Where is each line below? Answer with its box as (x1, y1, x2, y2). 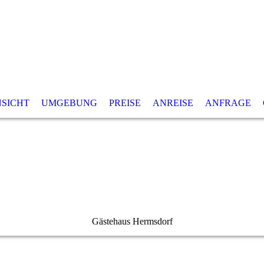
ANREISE (152, 98, 193, 108)
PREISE (108, 98, 141, 108)
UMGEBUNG (41, 98, 97, 108)
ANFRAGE (204, 98, 251, 108)
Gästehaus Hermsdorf (91, 216, 173, 226)
